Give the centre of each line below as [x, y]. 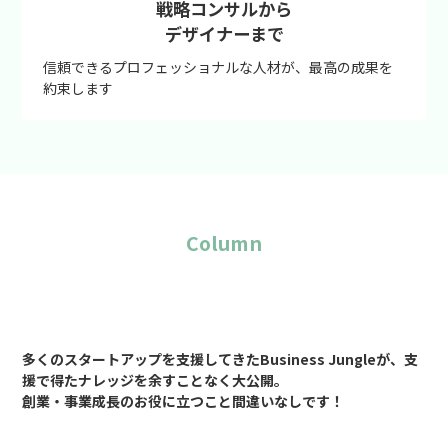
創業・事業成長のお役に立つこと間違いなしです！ [182, 400]
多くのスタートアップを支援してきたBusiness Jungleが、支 [219, 358]
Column [224, 243]
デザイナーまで [224, 33]
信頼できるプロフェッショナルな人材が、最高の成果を [218, 66]
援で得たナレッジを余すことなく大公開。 [154, 379]
